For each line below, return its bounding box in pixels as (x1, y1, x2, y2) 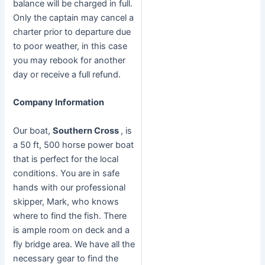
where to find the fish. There (13, 210, 127, 221)
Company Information (13, 97, 105, 108)
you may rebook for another (13, 55, 126, 66)
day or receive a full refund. (13, 69, 121, 80)
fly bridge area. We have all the (13, 238, 135, 250)
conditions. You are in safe (13, 167, 120, 179)
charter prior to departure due (13, 27, 131, 38)
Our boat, (13, 125, 53, 136)
